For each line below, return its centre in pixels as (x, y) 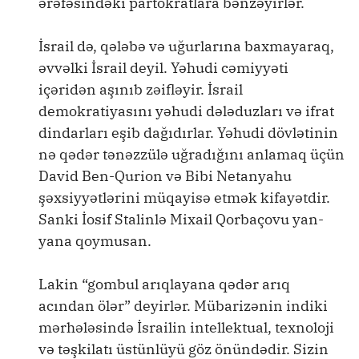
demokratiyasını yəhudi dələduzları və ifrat (186, 111)
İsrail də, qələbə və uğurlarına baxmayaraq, (186, 46)
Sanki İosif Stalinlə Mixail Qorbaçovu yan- (181, 219)
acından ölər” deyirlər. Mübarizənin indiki (183, 306)
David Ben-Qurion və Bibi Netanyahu (165, 176)
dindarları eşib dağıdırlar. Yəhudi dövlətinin (188, 133)
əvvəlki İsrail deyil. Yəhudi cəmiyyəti (163, 68)
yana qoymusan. (95, 241)
